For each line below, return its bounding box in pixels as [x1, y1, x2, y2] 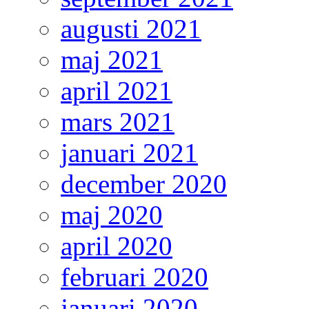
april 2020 [61, 231, 172, 261]
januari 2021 [61, 138, 198, 168]
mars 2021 [61, 107, 175, 137]
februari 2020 [61, 262, 208, 292]
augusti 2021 [61, 14, 201, 44]
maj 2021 [61, 45, 163, 75]
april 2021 [61, 76, 172, 106]
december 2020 [61, 169, 227, 199]
